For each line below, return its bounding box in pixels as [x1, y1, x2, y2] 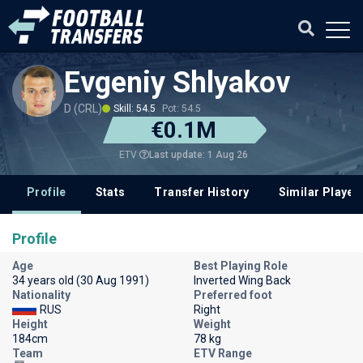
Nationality [12, 288, 70, 301]
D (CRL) [64, 102, 102, 115]
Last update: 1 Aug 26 [148, 148, 248, 160]
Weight [194, 318, 231, 331]
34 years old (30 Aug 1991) [12, 274, 149, 287]
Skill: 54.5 [113, 103, 156, 114]
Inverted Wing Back [194, 274, 291, 287]
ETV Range [194, 347, 252, 360]
